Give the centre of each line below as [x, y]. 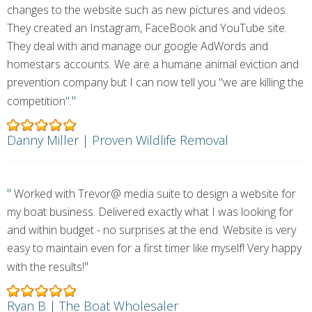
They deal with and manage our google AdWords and [138, 46]
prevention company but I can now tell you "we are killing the [155, 82]
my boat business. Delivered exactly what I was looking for [150, 212]
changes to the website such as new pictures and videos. [147, 10]
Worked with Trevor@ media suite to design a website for [154, 194]
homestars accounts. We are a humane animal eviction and [153, 64]
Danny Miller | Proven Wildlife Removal [118, 140]
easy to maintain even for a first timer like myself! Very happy [154, 248]
